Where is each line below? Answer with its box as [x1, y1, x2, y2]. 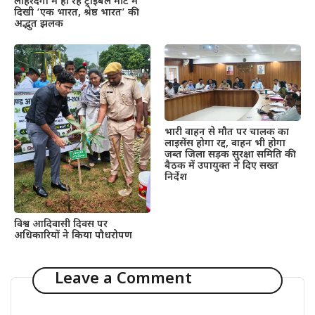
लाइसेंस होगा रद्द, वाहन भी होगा [165, 137, 285, 151]
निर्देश [165, 171, 187, 185]
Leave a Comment [54, 269, 192, 290]
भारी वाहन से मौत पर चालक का [165, 126, 289, 140]
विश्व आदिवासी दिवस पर [14, 217, 108, 231]
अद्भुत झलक [14, 18, 63, 32]
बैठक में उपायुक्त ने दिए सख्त [165, 160, 278, 174]
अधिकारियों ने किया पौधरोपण [14, 229, 132, 243]
